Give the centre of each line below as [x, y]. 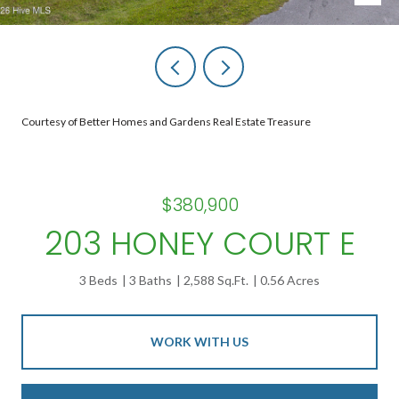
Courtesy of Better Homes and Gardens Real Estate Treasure [166, 122]
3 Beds [98, 280]
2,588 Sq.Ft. [216, 280]
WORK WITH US [199, 341]
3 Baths [151, 280]
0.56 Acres [290, 280]
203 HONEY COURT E [199, 244]
